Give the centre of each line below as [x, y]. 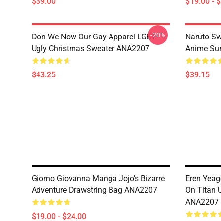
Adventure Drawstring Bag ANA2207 [94, 190]
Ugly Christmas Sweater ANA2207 [91, 49]
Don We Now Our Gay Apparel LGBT [94, 37]
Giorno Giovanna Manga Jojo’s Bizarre [98, 178]
